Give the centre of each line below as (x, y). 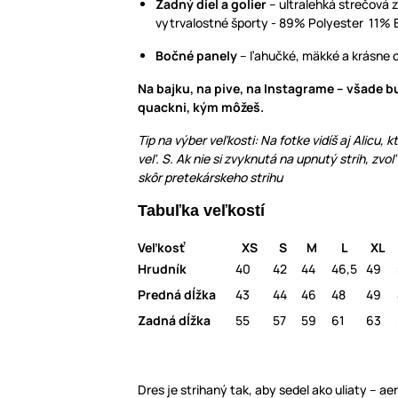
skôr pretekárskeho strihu (210, 178)
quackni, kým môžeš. (201, 107)
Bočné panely (196, 56)
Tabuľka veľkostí (201, 211)
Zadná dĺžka (174, 321)
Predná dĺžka (177, 295)
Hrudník (162, 269)
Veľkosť (163, 248)
